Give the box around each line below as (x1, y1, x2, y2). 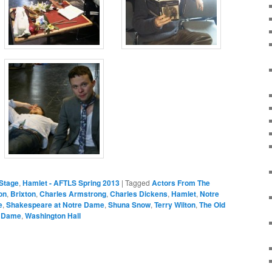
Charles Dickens (110, 188, 168, 199)
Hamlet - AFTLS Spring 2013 (22, 177, 120, 188)
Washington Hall (25, 209, 81, 221)
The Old (199, 199, 225, 210)
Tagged (125, 177, 150, 188)
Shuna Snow (108, 199, 151, 210)
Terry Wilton (154, 199, 195, 210)
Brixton (10, 188, 36, 199)
